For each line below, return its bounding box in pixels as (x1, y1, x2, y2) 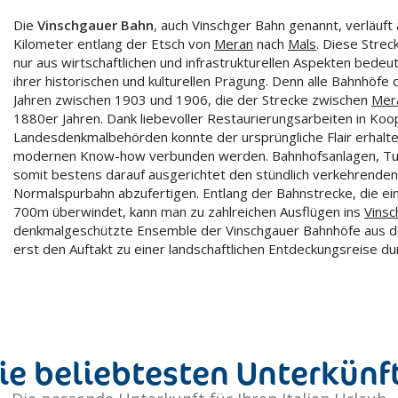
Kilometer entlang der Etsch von (13, 35, 214, 53)
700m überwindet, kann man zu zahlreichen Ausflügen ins (13, 203, 364, 221)
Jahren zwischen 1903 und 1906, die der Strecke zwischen (13, 91, 371, 109)
